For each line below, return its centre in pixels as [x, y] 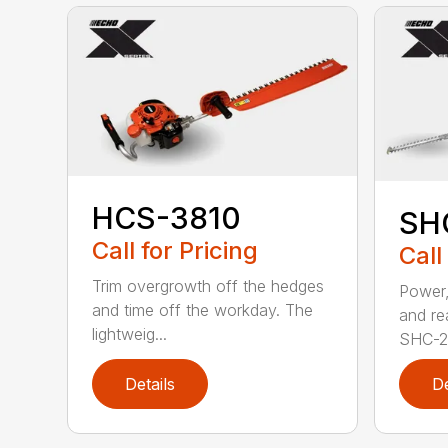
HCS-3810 [167, 217]
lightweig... [130, 333]
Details [150, 383]
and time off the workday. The [203, 309]
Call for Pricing [175, 250]
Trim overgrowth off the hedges [208, 285]
